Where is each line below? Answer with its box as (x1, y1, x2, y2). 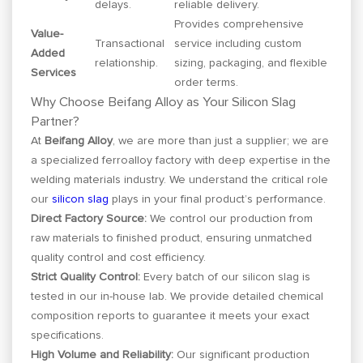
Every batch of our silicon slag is (140, 271, 311, 283)
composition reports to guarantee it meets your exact (31, 310, 310, 322)
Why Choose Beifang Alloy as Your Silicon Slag (31, 95, 297, 109)
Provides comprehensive (174, 18, 305, 30)
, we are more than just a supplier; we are (113, 135, 330, 147)
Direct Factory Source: (31, 212, 147, 224)
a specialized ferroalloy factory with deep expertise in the (31, 154, 331, 166)
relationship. (95, 57, 159, 69)
